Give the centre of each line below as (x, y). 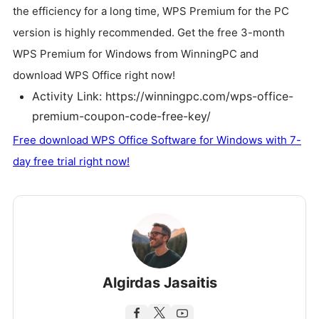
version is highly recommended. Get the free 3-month (149, 33)
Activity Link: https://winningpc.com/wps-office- (163, 96)
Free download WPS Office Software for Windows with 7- (157, 140)
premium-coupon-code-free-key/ (121, 116)
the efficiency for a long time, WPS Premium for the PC (151, 11)
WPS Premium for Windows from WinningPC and (136, 54)
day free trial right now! (71, 162)
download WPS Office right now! (94, 75)
